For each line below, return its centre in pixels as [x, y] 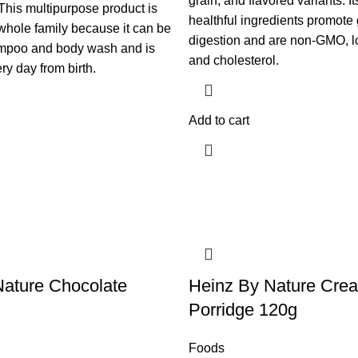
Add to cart [219, 121]
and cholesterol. [233, 61]
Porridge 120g [243, 310]
